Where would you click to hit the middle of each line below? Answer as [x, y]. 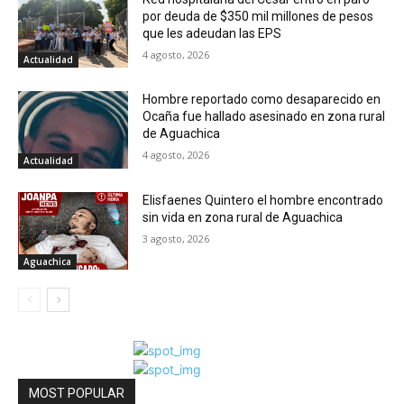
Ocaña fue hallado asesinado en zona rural [264, 117]
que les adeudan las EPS [212, 33]
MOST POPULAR [77, 393]
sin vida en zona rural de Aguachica [243, 217]
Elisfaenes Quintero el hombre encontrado [263, 200]
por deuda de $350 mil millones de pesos [258, 16]
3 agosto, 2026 [176, 239]
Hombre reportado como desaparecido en [262, 100]
